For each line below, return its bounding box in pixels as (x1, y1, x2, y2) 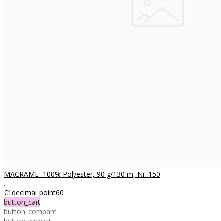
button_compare (4, 206, 57, 216)
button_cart (4, 197, 40, 207)
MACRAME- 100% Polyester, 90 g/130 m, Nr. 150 (4, 169, 160, 179)
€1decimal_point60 (4, 187, 64, 197)
